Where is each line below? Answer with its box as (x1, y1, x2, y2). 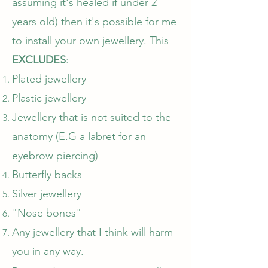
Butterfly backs (12, 168, 82, 181)
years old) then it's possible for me (12, 15, 176, 28)
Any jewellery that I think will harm (12, 226, 173, 239)
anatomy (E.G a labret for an (12, 130, 146, 143)
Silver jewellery (12, 187, 84, 200)
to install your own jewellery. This (12, 34, 169, 47)
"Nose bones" (12, 206, 81, 220)
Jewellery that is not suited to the (12, 111, 171, 124)
